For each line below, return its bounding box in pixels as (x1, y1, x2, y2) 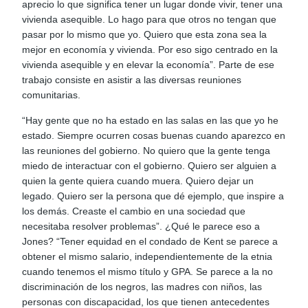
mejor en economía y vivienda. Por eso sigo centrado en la (22, 44, 278, 56)
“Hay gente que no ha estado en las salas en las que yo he (22, 114, 279, 126)
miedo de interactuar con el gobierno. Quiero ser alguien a (22, 159, 277, 171)
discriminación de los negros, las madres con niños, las (22, 280, 263, 292)
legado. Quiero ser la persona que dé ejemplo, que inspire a (22, 190, 285, 201)
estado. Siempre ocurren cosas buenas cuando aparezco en (22, 129, 286, 141)
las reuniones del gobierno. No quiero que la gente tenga (22, 144, 271, 156)
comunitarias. (22, 89, 81, 101)
